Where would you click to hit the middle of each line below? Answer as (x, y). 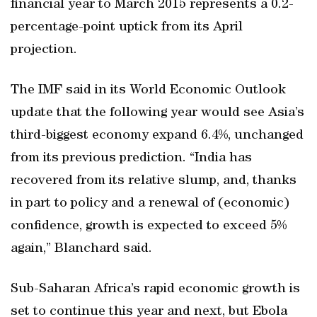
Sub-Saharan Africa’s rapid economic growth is (155, 289)
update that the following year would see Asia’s (157, 113)
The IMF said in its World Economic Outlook (148, 91)
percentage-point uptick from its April (127, 28)
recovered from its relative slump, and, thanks (154, 181)
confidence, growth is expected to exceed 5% (149, 226)
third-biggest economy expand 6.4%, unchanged (157, 136)
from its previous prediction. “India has (131, 158)
